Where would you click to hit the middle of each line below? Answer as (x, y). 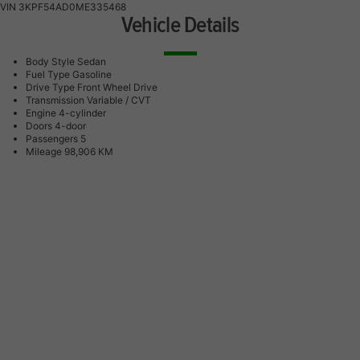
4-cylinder (82, 113)
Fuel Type (48, 74)
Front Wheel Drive (117, 87)
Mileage (44, 151)
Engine (41, 113)
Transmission (55, 100)
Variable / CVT (119, 100)
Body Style (50, 61)
